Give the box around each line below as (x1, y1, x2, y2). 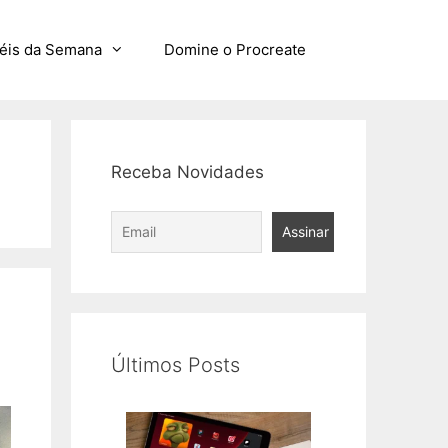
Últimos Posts (111, 352, 240, 377)
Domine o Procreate (164, 40, 306, 59)
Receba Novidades (111, 162, 264, 182)
